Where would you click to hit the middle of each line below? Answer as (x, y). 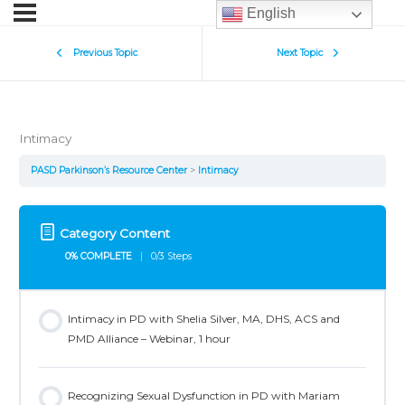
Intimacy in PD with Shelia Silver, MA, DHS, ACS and (203, 318)
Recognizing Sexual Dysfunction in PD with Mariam (203, 395)
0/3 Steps (172, 257)
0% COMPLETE (99, 257)
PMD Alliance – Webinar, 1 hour (149, 338)
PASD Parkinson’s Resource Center (111, 170)
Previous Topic (105, 52)
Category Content (115, 234)
